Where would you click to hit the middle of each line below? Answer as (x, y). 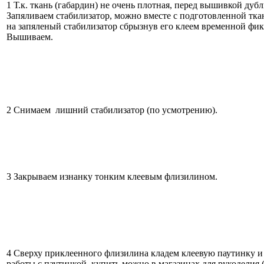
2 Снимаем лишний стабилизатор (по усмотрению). (112, 110)
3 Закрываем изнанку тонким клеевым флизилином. (112, 177)
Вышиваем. (30, 37)
